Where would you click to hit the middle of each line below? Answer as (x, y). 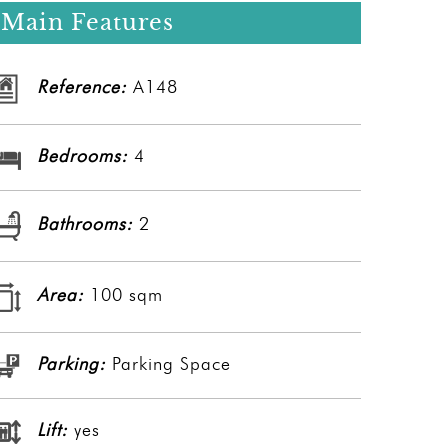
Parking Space (168, 363)
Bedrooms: (82, 156)
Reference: (82, 87)
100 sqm (123, 294)
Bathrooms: (85, 223)
